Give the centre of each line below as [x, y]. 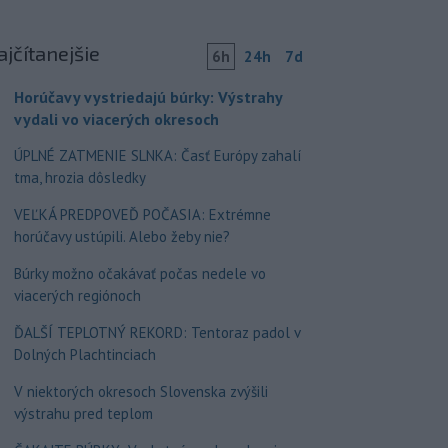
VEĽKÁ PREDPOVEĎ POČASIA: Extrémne [142, 214]
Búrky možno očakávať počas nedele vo [139, 273]
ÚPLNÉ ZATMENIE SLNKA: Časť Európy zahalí [157, 155]
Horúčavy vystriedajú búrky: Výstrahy [147, 97]
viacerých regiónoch [77, 295]
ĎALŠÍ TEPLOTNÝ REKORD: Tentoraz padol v [156, 332]
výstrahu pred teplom [83, 413]
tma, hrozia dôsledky [79, 177]
